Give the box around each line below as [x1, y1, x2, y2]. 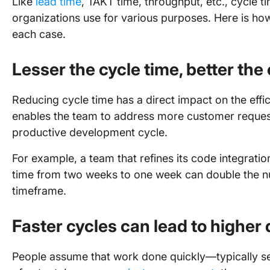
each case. [12, 28, 66, 40]
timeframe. [12, 184, 69, 197]
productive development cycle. [12, 126, 168, 139]
